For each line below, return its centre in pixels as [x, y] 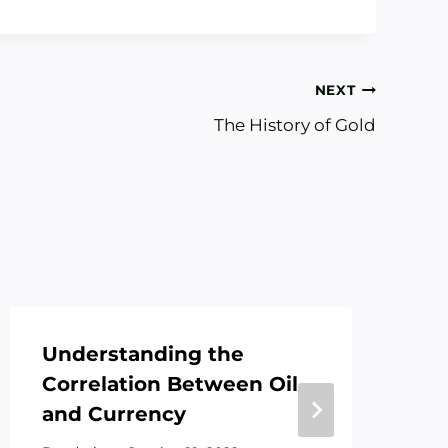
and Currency [113, 413]
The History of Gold [294, 124]
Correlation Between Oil [169, 383]
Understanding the [142, 353]
